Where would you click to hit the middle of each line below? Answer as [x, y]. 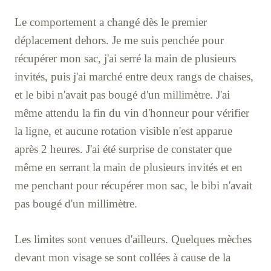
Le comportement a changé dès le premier [111, 22]
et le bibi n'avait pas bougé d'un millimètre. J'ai [122, 95]
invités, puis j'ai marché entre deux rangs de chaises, [134, 77]
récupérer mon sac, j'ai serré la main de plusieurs [125, 59]
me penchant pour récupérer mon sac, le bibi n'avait [133, 186]
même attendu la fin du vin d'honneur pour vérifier [132, 113]
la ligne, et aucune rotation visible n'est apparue [123, 131]
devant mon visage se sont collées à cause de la [122, 258]
